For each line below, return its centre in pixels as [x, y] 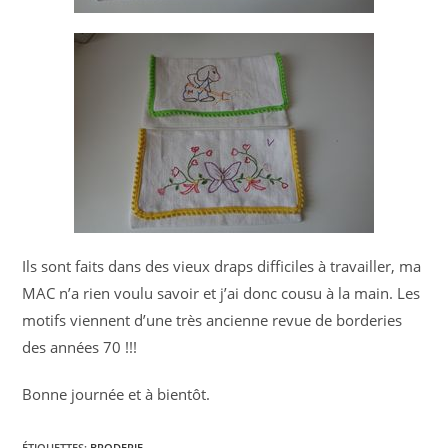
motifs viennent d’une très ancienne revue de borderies [212, 319]
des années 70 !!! [80, 346]
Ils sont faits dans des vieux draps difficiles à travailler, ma [222, 265]
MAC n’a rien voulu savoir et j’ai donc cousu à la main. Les [221, 292]
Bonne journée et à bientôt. [116, 393]
